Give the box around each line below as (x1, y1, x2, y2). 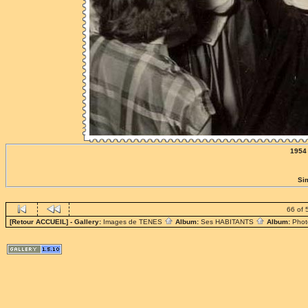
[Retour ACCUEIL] (10, 218, 68, 225)
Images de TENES (103, 218, 164, 225)
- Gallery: (68, 218, 103, 225)
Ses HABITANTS (201, 218, 256, 225)
